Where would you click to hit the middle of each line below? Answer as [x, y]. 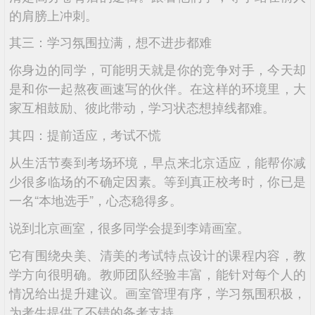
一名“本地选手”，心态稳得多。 [95, 200]
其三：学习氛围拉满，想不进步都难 [110, 42]
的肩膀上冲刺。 [53, 14]
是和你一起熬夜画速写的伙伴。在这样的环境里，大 [157, 88]
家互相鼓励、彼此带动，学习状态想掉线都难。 [142, 107]
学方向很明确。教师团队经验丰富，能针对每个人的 [157, 274]
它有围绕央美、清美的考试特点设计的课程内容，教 [157, 255]
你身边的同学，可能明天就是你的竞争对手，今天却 [157, 69]
